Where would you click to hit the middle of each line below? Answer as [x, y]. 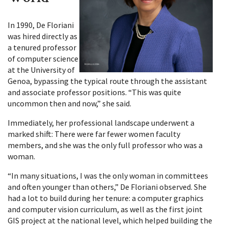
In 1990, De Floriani [41, 25]
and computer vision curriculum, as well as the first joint [105, 209]
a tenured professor [42, 47]
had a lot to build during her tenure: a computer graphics [106, 198]
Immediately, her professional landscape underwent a [101, 122]
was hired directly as [42, 36]
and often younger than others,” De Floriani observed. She [107, 187]
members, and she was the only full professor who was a [105, 145]
